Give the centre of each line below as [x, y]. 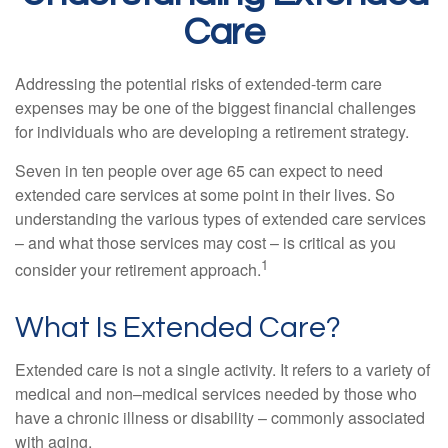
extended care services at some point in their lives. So [205, 194]
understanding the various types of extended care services [220, 218]
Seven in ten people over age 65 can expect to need [199, 170]
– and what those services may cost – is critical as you [205, 242]
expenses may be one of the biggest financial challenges [215, 107]
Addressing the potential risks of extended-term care [198, 83]
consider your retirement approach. [138, 270]
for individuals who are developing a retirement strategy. [212, 131]
